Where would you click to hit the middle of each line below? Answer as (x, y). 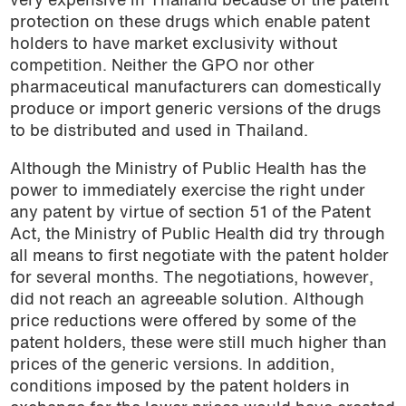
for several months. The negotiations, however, (191, 278)
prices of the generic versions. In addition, (172, 365)
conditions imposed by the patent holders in (179, 387)
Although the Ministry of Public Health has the (188, 169)
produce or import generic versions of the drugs (195, 111)
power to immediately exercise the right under (187, 191)
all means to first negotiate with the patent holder (199, 256)
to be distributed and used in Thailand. (159, 132)
